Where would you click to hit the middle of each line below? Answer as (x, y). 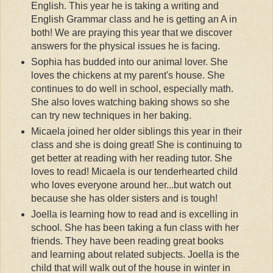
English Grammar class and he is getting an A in (134, 19)
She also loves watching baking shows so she (130, 102)
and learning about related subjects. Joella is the (135, 255)
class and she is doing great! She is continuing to (136, 145)
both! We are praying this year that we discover (131, 33)
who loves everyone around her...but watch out (131, 185)
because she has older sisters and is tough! (124, 199)
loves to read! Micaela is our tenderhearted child (134, 172)
